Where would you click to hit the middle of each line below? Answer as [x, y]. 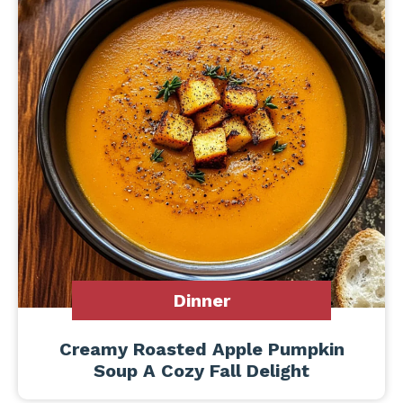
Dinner [201, 300]
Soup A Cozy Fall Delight [201, 371]
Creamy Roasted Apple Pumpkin [201, 349]
